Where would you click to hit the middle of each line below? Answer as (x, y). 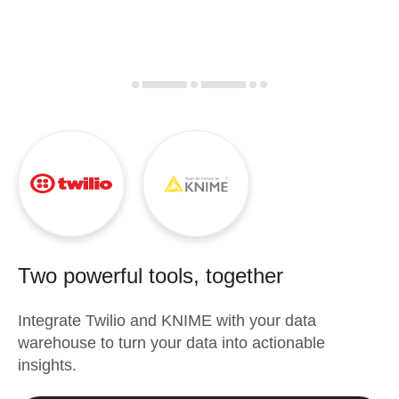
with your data (264, 321)
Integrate (52, 321)
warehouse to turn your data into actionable (171, 343)
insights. (47, 365)
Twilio (106, 321)
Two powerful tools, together (151, 276)
